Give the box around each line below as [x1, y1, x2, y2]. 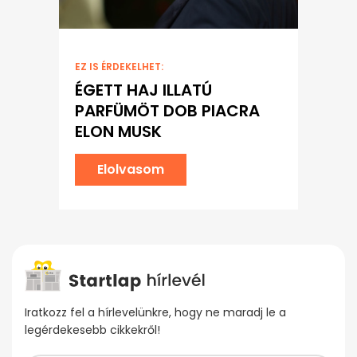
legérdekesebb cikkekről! [25, 321, 160, 338]
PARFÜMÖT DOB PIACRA [75, 99, 260, 122]
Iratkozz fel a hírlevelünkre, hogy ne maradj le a [25, 304, 286, 320]
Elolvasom [97, 159, 164, 178]
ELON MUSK [75, 120, 162, 143]
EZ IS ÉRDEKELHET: [75, 59, 163, 73]
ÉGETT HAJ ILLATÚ [75, 78, 212, 101]
